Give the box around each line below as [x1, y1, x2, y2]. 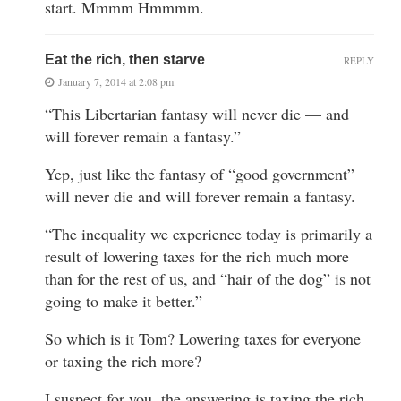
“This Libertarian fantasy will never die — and [45, 102, 349, 124]
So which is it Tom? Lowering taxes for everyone [45, 327, 361, 349]
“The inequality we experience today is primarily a [45, 222, 372, 244]
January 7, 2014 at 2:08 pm [58, 73, 174, 89]
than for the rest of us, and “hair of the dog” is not [45, 267, 371, 289]
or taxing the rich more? [45, 349, 201, 371]
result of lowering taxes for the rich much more [45, 244, 349, 267]
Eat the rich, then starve [45, 51, 205, 67]
